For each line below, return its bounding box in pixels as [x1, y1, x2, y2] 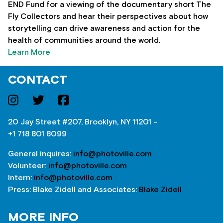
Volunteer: [8, 162, 48, 170]
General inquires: [8, 150, 73, 158]
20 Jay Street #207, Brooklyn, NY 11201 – [8, 118, 158, 126]
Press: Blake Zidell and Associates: [8, 186, 139, 194]
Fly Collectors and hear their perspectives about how [8, 12, 208, 21]
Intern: [8, 174, 34, 182]
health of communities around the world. [8, 36, 160, 45]
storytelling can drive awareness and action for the [8, 24, 200, 33]
